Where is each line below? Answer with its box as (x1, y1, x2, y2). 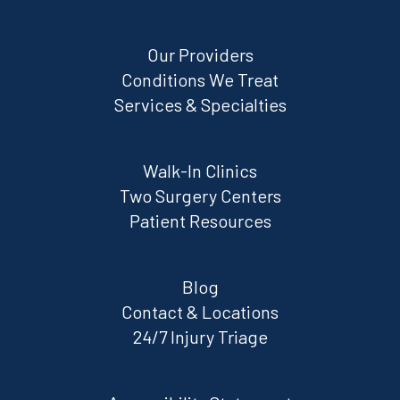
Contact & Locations (121, 301, 279, 323)
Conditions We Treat (121, 69, 279, 91)
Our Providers (146, 44, 254, 66)
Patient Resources (129, 210, 271, 232)
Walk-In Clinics (143, 160, 257, 182)
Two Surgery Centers (119, 185, 281, 207)
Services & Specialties (113, 94, 287, 116)
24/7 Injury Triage (132, 326, 268, 348)
